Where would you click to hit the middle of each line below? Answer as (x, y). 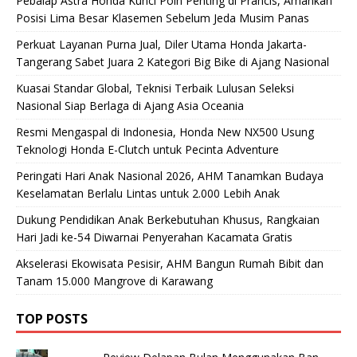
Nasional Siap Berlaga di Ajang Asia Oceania (130, 105)
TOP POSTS (52, 318)
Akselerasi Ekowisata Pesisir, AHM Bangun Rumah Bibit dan (170, 263)
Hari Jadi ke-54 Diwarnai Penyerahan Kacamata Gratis (154, 237)
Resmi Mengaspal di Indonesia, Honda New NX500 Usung (165, 131)
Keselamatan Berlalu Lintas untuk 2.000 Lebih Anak (148, 193)
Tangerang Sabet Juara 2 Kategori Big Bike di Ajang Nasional (173, 61)
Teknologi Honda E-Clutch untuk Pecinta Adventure (147, 149)
